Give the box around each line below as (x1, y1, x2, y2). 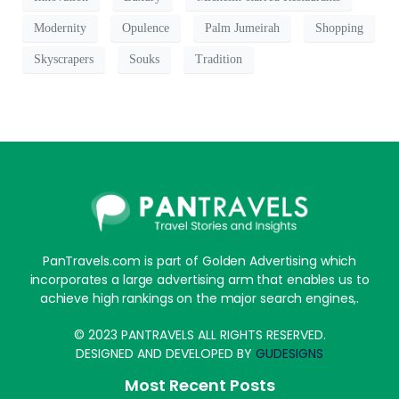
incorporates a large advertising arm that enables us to (29, 270, 370, 289)
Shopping (315, 21, 363, 36)
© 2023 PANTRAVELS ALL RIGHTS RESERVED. (73, 325, 326, 344)
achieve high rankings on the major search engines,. (39, 289, 360, 307)
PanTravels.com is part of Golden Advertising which (42, 251, 357, 270)
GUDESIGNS (256, 344, 323, 362)
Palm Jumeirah (205, 21, 280, 36)
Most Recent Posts (124, 373, 275, 396)
